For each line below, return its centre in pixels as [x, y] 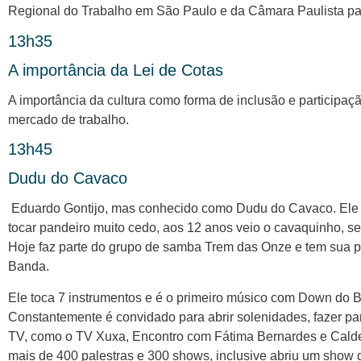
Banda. [29, 267]
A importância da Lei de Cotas [116, 70]
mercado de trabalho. [68, 119]
